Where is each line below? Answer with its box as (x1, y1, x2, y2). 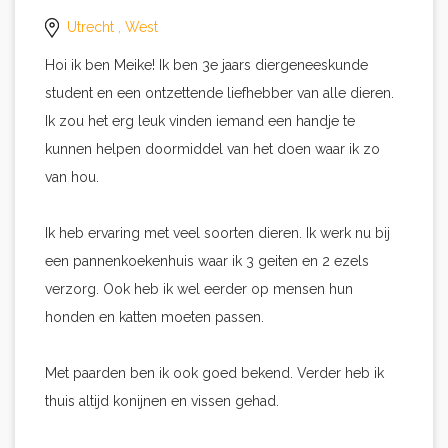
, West (114, 19, 158, 35)
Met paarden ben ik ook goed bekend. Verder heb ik (45, 365, 384, 381)
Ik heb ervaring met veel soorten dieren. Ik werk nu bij (45, 225, 390, 241)
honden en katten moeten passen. (45, 309, 264, 325)
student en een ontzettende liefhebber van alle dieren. (45, 85, 394, 101)
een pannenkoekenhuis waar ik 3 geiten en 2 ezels (45, 253, 369, 269)
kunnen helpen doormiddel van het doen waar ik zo (45, 141, 380, 157)
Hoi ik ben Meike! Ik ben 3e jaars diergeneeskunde (45, 57, 368, 73)
